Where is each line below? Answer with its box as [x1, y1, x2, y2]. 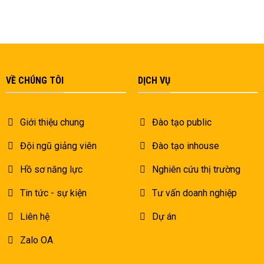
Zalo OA [19, 235, 53, 246]
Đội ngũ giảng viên [19, 140, 97, 152]
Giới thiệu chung [19, 117, 84, 128]
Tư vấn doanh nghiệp [151, 187, 237, 199]
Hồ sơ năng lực [19, 164, 82, 176]
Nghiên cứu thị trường [151, 164, 240, 176]
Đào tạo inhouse [151, 140, 219, 152]
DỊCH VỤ [137, 74, 170, 86]
